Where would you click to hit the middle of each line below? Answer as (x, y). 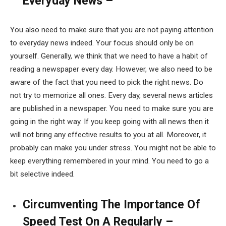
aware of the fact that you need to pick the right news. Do (107, 82)
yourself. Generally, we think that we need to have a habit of (109, 56)
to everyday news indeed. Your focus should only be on (102, 43)
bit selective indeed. (42, 174)
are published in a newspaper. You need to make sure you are (112, 109)
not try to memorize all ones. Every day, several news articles (111, 96)
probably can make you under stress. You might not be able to (113, 148)
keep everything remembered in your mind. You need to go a (109, 161)
